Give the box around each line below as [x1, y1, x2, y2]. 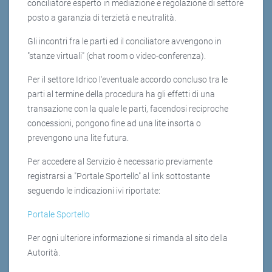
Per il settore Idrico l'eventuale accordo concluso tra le [27, 75, 228, 85]
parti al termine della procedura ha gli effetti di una [27, 89, 215, 100]
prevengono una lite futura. [27, 133, 129, 143]
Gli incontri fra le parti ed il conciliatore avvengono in [27, 36, 222, 47]
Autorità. [27, 248, 60, 258]
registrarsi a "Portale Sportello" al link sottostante [27, 171, 210, 182]
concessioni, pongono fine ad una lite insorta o [27, 118, 201, 129]
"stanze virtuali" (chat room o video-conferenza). [27, 51, 206, 61]
